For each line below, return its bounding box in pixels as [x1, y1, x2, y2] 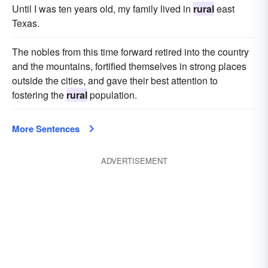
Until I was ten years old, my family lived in [12, 2, 193, 16]
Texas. [12, 16, 39, 30]
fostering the [12, 88, 66, 102]
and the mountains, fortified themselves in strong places [12, 59, 246, 73]
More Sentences [12, 122, 80, 135]
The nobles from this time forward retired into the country [12, 45, 249, 59]
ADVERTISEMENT [100, 155, 167, 166]
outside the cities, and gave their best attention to [12, 74, 218, 87]
